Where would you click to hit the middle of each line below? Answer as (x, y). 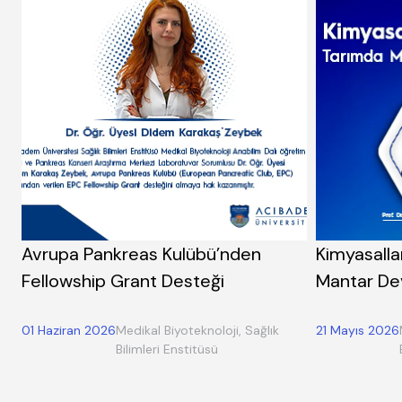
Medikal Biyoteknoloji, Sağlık (197, 330)
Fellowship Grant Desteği (123, 280)
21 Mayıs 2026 (358, 330)
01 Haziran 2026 (69, 330)
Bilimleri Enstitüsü (167, 349)
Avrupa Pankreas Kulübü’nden (141, 253)
